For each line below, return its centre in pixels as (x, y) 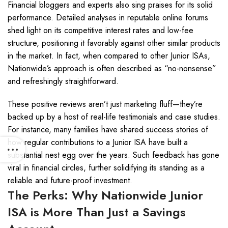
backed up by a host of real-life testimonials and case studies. (114, 117)
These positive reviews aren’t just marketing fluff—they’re (105, 104)
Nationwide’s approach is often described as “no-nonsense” (112, 68)
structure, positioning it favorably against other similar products (114, 43)
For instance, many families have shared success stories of (108, 130)
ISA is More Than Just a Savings (97, 212)
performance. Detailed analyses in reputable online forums (108, 18)
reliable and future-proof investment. (70, 180)
